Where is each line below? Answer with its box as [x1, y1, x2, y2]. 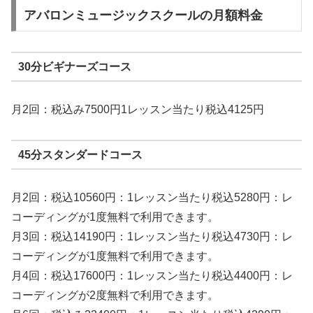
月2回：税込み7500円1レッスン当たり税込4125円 [11, 103, 264, 116]
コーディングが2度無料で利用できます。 [11, 289, 219, 302]
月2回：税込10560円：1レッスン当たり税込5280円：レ [11, 191, 293, 204]
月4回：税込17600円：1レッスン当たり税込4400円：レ [11, 270, 293, 282]
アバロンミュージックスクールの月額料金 [23, 8, 263, 23]
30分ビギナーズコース [17, 60, 131, 73]
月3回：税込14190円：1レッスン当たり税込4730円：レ [11, 231, 293, 243]
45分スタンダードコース [17, 148, 143, 161]
